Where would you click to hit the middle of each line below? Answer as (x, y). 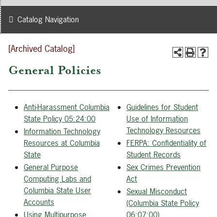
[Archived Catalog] (42, 49)
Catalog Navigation (48, 19)
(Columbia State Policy (163, 203)
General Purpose (51, 167)
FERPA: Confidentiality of (166, 143)
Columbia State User (57, 190)
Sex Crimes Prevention (163, 167)
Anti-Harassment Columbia (67, 107)
